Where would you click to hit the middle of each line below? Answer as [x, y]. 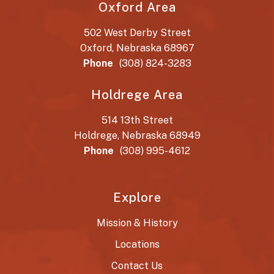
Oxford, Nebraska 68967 [137, 48]
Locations [137, 244]
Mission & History [137, 223]
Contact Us [137, 266]
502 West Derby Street [137, 33]
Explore [137, 198]
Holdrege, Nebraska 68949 [137, 135]
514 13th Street [137, 120]
